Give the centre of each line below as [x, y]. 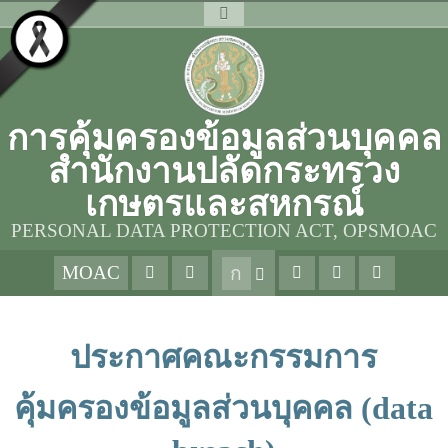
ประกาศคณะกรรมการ [224, 357]
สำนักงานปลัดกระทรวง [224, 171]
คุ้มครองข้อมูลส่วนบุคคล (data [224, 408]
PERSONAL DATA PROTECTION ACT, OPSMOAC [224, 230]
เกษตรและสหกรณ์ [224, 204]
